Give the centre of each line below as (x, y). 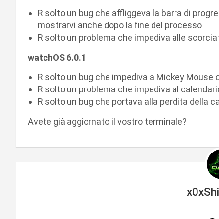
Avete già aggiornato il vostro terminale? (107, 121)
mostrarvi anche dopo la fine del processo (120, 25)
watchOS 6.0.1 (57, 57)
